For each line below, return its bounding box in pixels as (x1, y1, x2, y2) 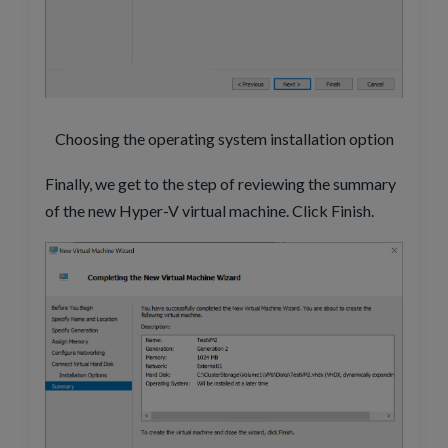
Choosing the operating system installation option (54, 129, 394, 149)
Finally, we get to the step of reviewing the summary (45, 174, 396, 194)
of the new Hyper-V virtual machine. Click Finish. (45, 201, 374, 221)
